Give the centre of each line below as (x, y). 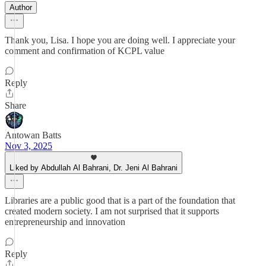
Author (21, 7)
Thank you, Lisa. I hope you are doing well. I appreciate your (120, 40)
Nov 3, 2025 (28, 146)
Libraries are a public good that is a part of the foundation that (120, 200)
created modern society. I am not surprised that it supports (112, 211)
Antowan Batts (33, 135)
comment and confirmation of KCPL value (85, 51)
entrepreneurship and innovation (65, 222)
